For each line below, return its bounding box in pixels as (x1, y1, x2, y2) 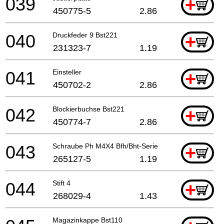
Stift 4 (52, 178, 70, 187)
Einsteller (52, 67, 81, 76)
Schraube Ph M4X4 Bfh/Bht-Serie (52, 141, 158, 150)
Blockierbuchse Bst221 (52, 104, 124, 113)
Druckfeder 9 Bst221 (52, 30, 117, 39)
